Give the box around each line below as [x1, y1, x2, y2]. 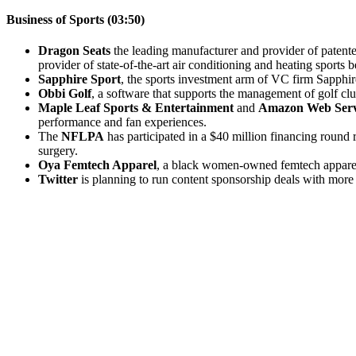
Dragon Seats [38, 43, 110, 57]
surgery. [38, 143, 78, 157]
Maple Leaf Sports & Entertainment [38, 100, 234, 114]
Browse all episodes [6, 296, 106, 311]
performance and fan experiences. [38, 114, 207, 129]
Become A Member [6, 282, 104, 296]
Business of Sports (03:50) [6, 12, 145, 26]
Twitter [38, 172, 78, 186]
